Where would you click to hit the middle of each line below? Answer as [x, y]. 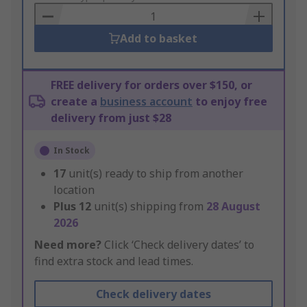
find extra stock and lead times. [114, 261]
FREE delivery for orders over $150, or [151, 85]
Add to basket [159, 39]
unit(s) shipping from [150, 207]
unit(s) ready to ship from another [156, 174]
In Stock [72, 151]
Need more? [68, 245]
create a [75, 102]
